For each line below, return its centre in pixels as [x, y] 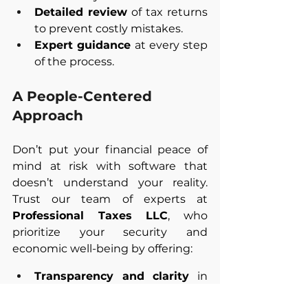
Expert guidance [83, 45]
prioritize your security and [110, 232]
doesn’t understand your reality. [110, 182]
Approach [48, 115]
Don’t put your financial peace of [110, 149]
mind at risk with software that [110, 166]
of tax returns [167, 12]
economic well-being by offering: [102, 248]
